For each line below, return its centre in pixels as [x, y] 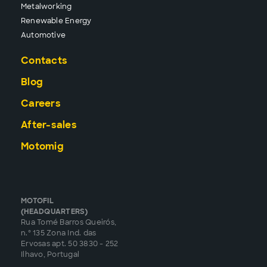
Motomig [42, 146]
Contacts [44, 60]
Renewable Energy [56, 21]
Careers [41, 103]
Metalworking [46, 6]
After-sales [49, 125]
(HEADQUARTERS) [55, 211]
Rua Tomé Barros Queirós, [69, 222]
